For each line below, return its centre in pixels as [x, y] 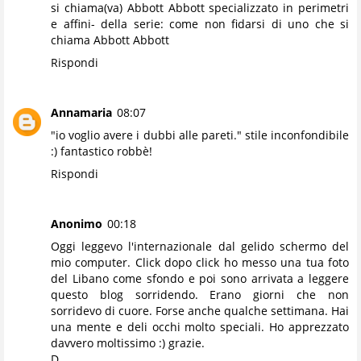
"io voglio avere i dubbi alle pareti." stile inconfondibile [200, 135]
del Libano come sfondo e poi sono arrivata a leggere [200, 278]
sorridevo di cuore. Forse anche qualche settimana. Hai [200, 310]
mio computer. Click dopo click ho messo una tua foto [200, 262]
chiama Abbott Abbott [110, 39]
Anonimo [77, 223]
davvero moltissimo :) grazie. [128, 342]
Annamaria [81, 112]
